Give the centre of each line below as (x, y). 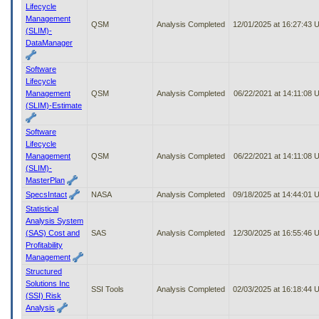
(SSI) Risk (43, 295)
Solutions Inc (48, 283)
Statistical (42, 208)
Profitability (44, 245)
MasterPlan (45, 180)
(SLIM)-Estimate (54, 105)
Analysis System (54, 220)
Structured (44, 271)
